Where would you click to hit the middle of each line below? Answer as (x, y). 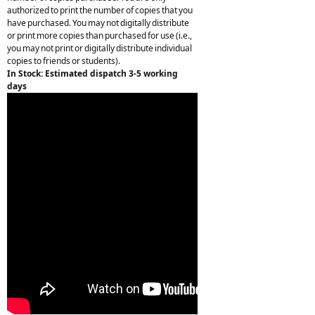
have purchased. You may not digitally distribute (98, 22)
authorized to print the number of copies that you (100, 10)
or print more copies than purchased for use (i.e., (99, 35)
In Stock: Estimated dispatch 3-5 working (92, 73)
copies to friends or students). (64, 60)
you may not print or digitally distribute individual (99, 48)
